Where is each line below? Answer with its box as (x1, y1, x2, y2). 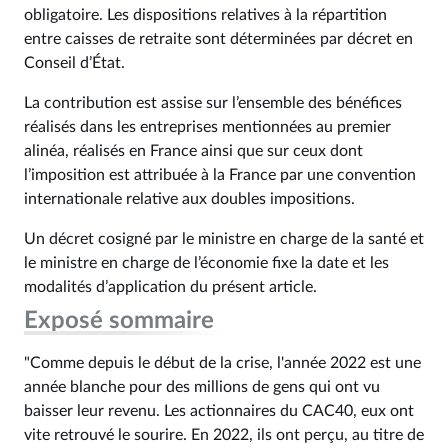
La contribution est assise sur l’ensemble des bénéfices (24, 95, 402, 111)
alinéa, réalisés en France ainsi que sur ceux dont (24, 143, 363, 159)
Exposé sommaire (24, 309, 214, 333)
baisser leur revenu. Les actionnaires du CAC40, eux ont (24, 403, 414, 419)
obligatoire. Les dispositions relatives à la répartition (24, 7, 387, 23)
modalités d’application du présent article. (24, 279, 317, 295)
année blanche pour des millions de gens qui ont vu (24, 379, 380, 395)
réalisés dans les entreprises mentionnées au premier (24, 119, 391, 135)
